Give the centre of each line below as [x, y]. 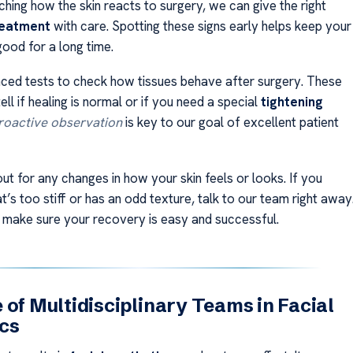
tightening [292, 102]
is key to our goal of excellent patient [230, 123]
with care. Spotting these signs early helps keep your [201, 26]
